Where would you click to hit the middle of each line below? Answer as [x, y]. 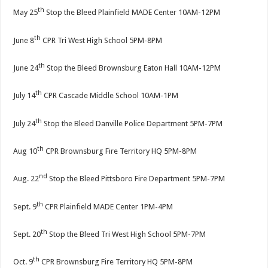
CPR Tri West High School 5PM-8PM [102, 41]
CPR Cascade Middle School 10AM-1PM [110, 96]
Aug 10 [25, 151]
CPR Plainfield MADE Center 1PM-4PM [108, 207]
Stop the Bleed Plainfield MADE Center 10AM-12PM [133, 13]
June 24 [26, 68]
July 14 [25, 96]
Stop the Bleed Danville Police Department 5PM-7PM [133, 124]
